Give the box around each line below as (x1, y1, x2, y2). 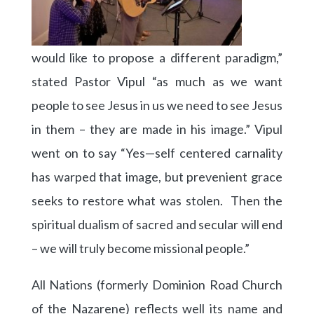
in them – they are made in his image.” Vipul (31, 121, 283, 137)
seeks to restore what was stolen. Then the (31, 192, 283, 208)
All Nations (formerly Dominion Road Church (31, 276, 283, 292)
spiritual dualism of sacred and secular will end (31, 216, 283, 232)
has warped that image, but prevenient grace (31, 168, 283, 184)
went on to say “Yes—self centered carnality (31, 144, 283, 161)
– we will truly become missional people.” (31, 240, 250, 256)
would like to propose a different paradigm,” (31, 49, 283, 65)
